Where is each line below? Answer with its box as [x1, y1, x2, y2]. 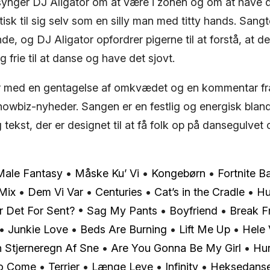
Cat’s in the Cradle [154, 185, 245, 198]
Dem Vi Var [28, 185, 83, 198]
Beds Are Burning [80, 222, 167, 236]
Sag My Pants [87, 204, 157, 217]
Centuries [95, 185, 142, 198]
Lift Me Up [179, 222, 230, 236]
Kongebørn [151, 166, 206, 180]
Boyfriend [169, 204, 218, 217]
